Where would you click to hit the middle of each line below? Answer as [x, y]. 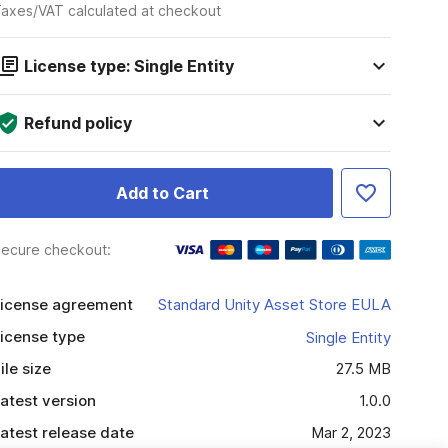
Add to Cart [162, 193]
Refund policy [77, 123]
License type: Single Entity [128, 66]
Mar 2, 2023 [350, 432]
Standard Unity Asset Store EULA [274, 304]
